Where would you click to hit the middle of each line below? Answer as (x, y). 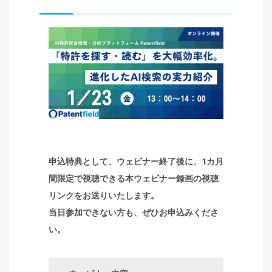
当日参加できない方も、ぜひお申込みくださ (134, 212)
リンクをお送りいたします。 (104, 195)
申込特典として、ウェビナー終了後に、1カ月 (136, 161)
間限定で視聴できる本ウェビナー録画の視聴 (134, 178)
